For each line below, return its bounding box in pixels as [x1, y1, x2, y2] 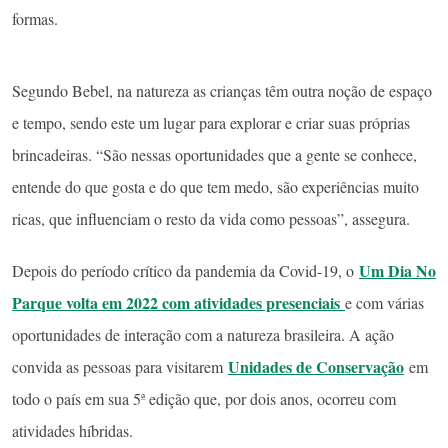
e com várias [345, 291, 424, 313]
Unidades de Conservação [228, 354, 404, 378]
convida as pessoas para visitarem [12, 355, 228, 377]
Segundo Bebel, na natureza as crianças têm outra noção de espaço [12, 80, 432, 102]
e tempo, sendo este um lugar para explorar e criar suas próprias [12, 112, 410, 134]
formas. [12, 8, 58, 30]
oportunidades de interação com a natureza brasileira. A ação [12, 323, 394, 345]
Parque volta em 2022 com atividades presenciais [12, 290, 345, 314]
